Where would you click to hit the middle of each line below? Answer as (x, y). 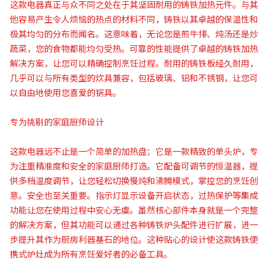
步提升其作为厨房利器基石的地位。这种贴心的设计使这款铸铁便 (134, 239)
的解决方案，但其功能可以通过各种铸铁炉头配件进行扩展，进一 (134, 225)
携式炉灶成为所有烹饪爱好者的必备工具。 (91, 254)
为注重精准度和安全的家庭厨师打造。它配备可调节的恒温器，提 (134, 166)
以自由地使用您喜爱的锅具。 (65, 93)
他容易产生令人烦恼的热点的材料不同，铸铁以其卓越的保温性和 (134, 19)
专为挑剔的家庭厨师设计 (57, 122)
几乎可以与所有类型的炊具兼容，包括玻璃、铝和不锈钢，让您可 (134, 78)
